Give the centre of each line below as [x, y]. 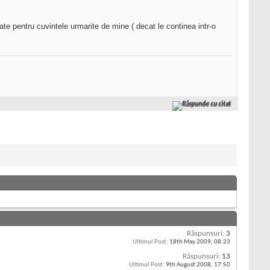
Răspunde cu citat [207, 104]
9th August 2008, [189, 265]
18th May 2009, [191, 242]
